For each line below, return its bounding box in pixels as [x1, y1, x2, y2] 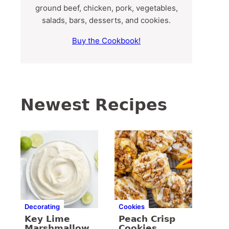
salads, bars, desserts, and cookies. [42, 15, 171, 26]
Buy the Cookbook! [72, 36, 141, 46]
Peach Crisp [119, 214, 175, 224]
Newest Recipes [20, 95, 167, 115]
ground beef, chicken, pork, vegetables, [35, 3, 178, 13]
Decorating [25, 202, 60, 211]
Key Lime [25, 214, 70, 224]
